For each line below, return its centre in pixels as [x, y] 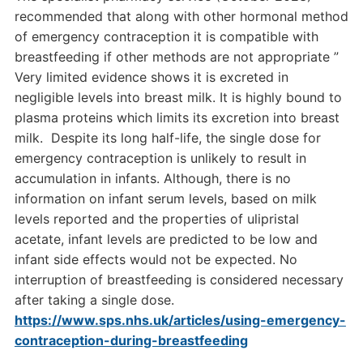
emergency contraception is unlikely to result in [160, 158]
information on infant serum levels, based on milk [165, 199]
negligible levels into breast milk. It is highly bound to [178, 97]
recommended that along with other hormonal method [181, 16]
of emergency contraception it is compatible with [166, 36]
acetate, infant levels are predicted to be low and [166, 239]
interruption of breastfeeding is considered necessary [179, 280]
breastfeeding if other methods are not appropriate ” [176, 57]
